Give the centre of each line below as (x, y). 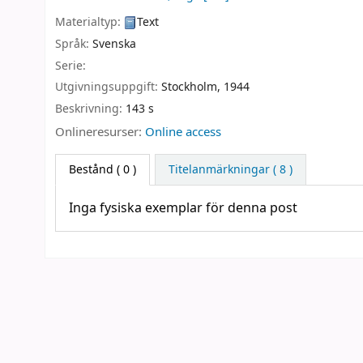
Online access (183, 132)
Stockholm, (191, 88)
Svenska (114, 44)
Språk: (74, 44)
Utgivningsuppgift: (108, 88)
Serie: (70, 66)
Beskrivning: (90, 109)
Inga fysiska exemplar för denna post (183, 208)
